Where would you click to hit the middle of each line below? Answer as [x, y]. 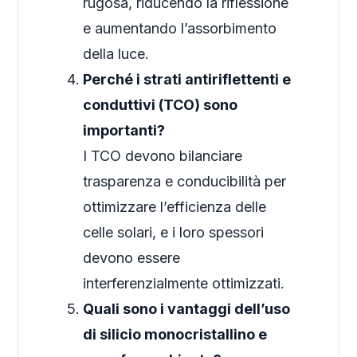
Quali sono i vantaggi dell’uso [187, 309]
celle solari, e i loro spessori [174, 233]
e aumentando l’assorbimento [180, 29]
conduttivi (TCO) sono [161, 105]
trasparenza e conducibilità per [185, 182]
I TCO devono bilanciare [163, 156]
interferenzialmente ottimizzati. [184, 284]
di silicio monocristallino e [175, 335]
